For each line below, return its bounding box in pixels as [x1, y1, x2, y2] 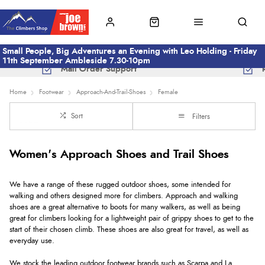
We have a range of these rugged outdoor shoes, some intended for [9, 180, 231, 189]
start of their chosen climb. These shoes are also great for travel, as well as [9, 225, 248, 234]
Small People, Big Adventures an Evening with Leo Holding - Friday [2, 47, 257, 56]
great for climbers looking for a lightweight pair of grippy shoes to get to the [9, 214, 254, 222]
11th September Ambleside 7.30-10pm [2, 57, 150, 65]
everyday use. [9, 237, 54, 245]
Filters [192, 114, 210, 120]
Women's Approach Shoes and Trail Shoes [9, 148, 229, 160]
